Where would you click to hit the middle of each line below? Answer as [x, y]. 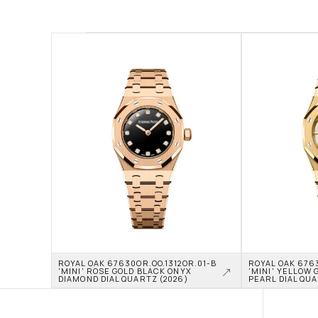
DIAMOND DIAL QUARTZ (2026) [123, 278]
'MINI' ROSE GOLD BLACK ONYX [125, 270]
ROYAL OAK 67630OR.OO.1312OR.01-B [138, 263]
